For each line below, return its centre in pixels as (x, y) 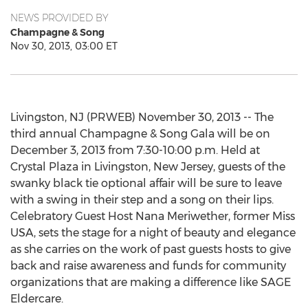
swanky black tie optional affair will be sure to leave (146, 183)
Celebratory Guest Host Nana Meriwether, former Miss (153, 216)
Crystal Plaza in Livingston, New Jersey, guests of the (148, 167)
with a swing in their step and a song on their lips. (142, 200)
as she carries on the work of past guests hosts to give (151, 249)
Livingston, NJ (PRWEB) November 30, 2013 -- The (142, 117)
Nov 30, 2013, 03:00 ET (64, 46)
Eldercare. (37, 299)
